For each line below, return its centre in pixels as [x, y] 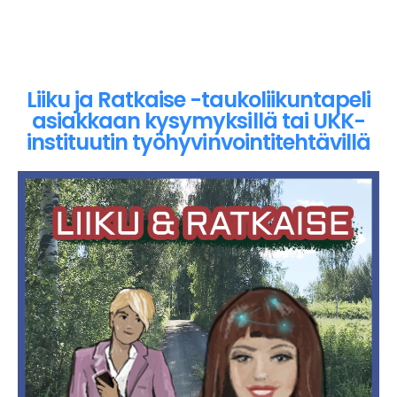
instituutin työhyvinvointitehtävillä [198, 143]
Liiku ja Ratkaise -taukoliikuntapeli [198, 100]
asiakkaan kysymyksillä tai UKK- [198, 121]
